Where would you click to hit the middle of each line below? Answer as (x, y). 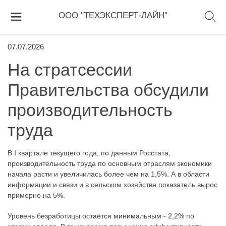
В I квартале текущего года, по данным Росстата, (89, 153)
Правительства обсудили (108, 90)
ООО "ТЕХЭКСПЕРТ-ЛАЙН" (113, 16)
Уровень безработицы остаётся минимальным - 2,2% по (101, 216)
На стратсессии (70, 70)
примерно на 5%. (36, 195)
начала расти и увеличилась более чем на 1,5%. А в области (108, 174)
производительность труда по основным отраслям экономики (110, 163)
